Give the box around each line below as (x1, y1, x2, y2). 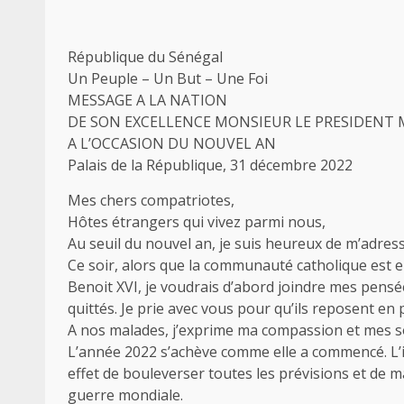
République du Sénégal (68, 46, 223, 67)
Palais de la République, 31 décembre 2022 (68, 154, 353, 175)
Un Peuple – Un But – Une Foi (68, 68, 268, 88)
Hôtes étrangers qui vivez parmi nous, (68, 211, 326, 232)
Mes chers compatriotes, (68, 189, 234, 210)
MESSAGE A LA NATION (68, 89, 227, 110)
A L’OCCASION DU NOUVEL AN (68, 133, 276, 153)
